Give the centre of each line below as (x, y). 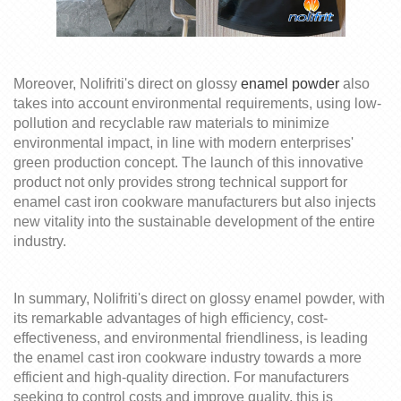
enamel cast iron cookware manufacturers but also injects (195, 202)
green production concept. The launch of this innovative (188, 162)
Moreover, (47, 84)
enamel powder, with (318, 299)
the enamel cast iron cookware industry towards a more (188, 358)
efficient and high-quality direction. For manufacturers (181, 377)
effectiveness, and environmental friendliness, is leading (191, 338)
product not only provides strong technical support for (180, 182)
